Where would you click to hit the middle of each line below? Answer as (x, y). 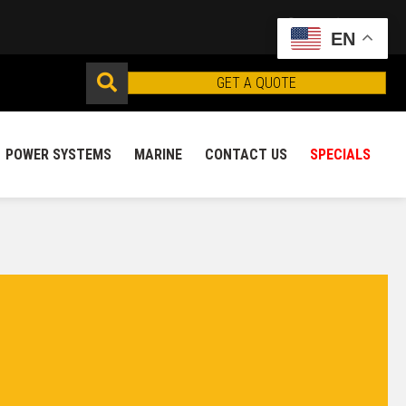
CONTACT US (246, 155)
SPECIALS (340, 155)
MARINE (158, 155)
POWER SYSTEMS (58, 155)
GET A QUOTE (257, 83)
